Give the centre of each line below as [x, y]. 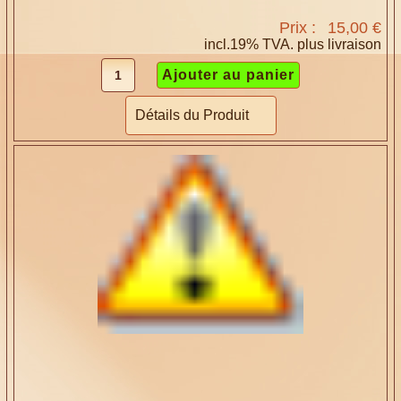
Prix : [299, 28]
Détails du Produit [192, 115]
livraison [354, 45]
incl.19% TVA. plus [265, 45]
